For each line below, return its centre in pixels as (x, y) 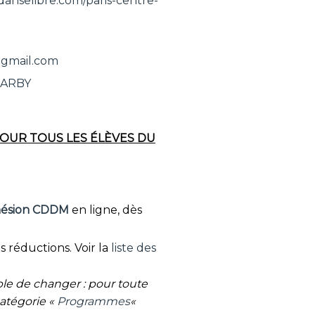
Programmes (93, 302)
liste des (134, 248)
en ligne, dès (106, 210)
